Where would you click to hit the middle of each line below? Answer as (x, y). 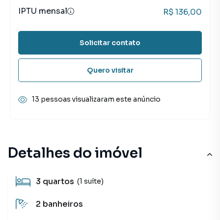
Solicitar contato (110, 42)
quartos (58, 181)
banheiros (63, 204)
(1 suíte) (90, 181)
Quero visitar (110, 70)
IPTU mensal (43, 11)
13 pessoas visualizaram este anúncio (96, 99)
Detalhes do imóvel (75, 153)
